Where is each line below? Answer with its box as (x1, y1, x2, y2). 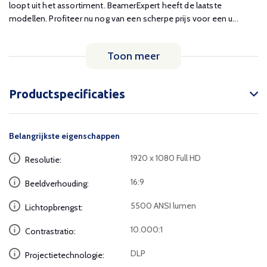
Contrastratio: (23, 226, 76, 237)
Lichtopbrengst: (23, 202, 83, 213)
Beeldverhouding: (23, 178, 89, 189)
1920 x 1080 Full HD (131, 153, 201, 163)
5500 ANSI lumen (131, 200, 197, 211)
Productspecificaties (9, 87, 125, 101)
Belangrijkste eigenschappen (9, 131, 120, 141)
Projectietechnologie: (23, 250, 104, 260)
